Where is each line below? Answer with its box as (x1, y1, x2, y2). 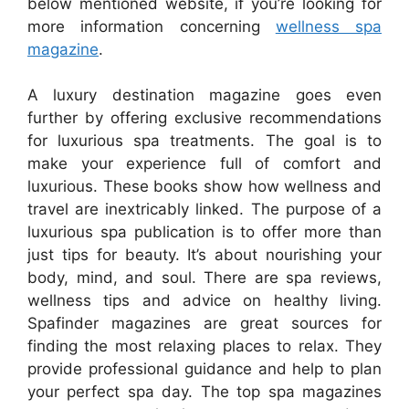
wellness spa (275, 16, 382, 36)
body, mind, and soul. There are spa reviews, (27, 268, 382, 288)
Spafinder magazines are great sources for (27, 314, 382, 333)
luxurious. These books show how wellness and (27, 177, 382, 196)
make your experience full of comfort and (27, 154, 382, 173)
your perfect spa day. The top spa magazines (27, 383, 382, 402)
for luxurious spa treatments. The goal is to (27, 131, 382, 151)
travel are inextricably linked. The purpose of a (27, 200, 382, 219)
